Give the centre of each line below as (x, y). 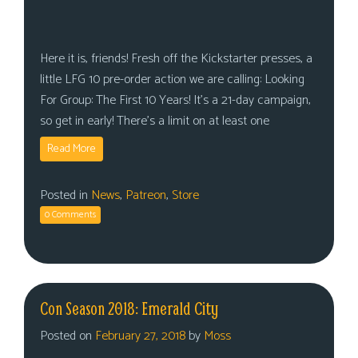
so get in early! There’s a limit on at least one (155, 121)
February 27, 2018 (140, 336)
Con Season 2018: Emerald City (129, 308)
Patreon (146, 195)
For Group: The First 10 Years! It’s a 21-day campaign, (175, 100)
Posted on (68, 336)
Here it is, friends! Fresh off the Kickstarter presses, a (176, 59)
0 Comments (70, 215)
